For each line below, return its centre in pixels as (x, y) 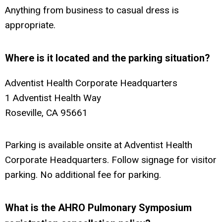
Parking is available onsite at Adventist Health (99, 145)
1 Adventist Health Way (53, 98)
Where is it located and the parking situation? (108, 58)
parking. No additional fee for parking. (83, 174)
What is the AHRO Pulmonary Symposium (98, 207)
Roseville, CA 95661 (46, 112)
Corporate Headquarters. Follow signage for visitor (111, 160)
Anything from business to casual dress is (92, 10)
